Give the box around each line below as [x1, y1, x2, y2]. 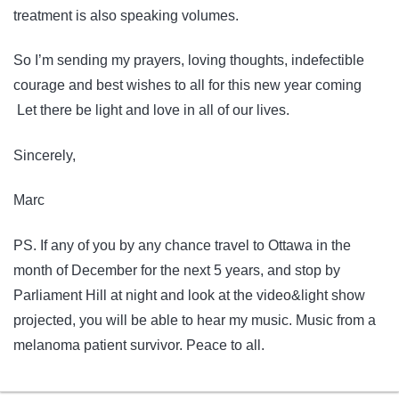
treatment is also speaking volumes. [13, 7, 239, 23]
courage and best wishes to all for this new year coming [13, 77, 362, 94]
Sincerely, [13, 147, 76, 163]
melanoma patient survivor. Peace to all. [13, 337, 265, 353]
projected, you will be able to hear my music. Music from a [13, 312, 376, 328]
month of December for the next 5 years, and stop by [13, 262, 340, 278]
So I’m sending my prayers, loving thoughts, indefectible [13, 53, 364, 69]
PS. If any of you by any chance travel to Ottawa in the [13, 237, 351, 253]
